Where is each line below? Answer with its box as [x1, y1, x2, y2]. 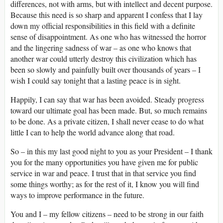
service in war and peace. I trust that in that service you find [10, 168, 196, 179]
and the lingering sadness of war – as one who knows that [10, 42, 191, 53]
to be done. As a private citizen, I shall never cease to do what [10, 116, 204, 127]
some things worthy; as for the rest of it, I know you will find [10, 179, 199, 190]
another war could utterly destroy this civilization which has [10, 53, 197, 64]
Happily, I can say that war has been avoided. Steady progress [10, 94, 204, 105]
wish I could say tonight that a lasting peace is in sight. [10, 75, 181, 86]
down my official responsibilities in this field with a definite [10, 20, 195, 31]
